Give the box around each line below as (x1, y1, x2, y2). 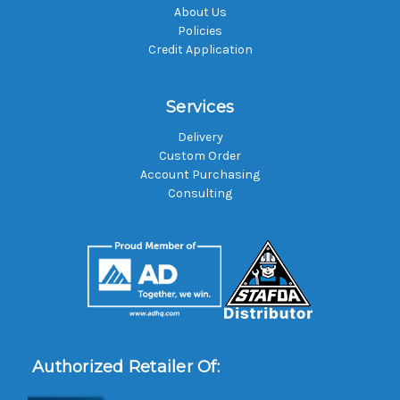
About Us (173, 4, 227, 20)
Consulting (168, 185, 232, 201)
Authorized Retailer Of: (32, 356, 220, 377)
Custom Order (159, 147, 241, 163)
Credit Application (147, 41, 253, 57)
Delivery (177, 129, 223, 145)
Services (166, 96, 234, 117)
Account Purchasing (140, 166, 260, 182)
